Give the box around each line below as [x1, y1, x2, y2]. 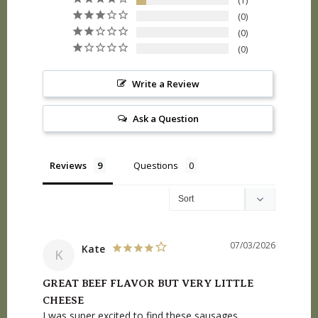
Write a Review [131, 77, 199, 91]
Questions [133, 159, 178, 172]
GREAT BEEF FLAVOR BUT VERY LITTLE [43, 278, 253, 290]
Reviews [50, 159, 87, 172]
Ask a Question [132, 112, 199, 126]
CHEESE [43, 295, 84, 307]
